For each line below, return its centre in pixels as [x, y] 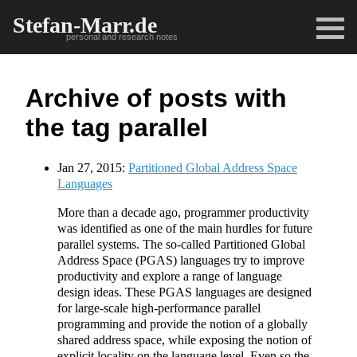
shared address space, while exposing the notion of [184, 339]
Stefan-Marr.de [85, 25]
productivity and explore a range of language [170, 276]
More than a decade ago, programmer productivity [183, 212]
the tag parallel [117, 128]
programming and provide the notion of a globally [182, 324]
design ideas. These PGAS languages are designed [184, 292]
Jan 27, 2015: [91, 167]
